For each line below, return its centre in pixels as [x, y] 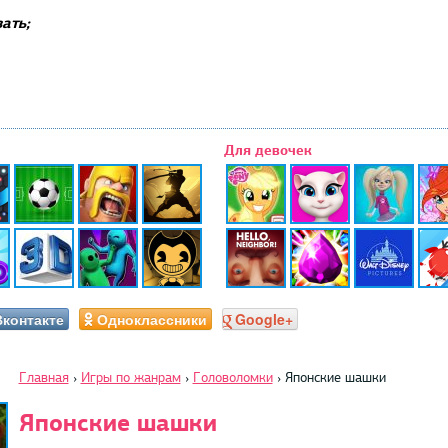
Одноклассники [151, 318]
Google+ [263, 318]
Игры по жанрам [130, 377]
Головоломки [232, 377]
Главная [43, 377]
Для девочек [268, 150]
